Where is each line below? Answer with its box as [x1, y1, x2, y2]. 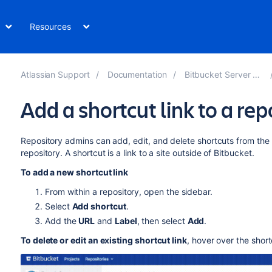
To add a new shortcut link [20, 167, 129, 177]
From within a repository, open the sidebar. [44, 186, 212, 197]
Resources [30, 21, 71, 32]
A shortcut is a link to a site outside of [65, 148, 214, 158]
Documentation [107, 69, 167, 80]
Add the [44, 216, 79, 226]
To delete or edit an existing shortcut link [20, 235, 187, 245]
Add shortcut [72, 201, 126, 211]
